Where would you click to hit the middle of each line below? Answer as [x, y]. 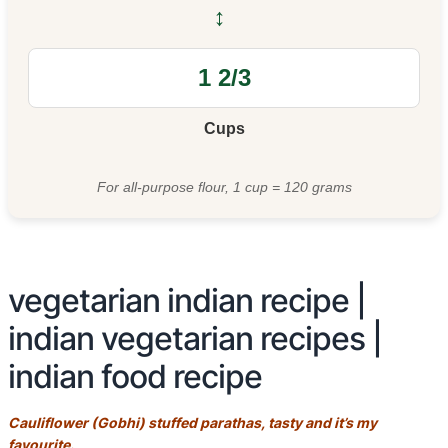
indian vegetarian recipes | [195, 338]
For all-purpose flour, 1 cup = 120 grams [224, 187]
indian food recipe [135, 376]
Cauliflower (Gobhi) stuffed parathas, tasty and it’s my [192, 422]
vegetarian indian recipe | [187, 300]
